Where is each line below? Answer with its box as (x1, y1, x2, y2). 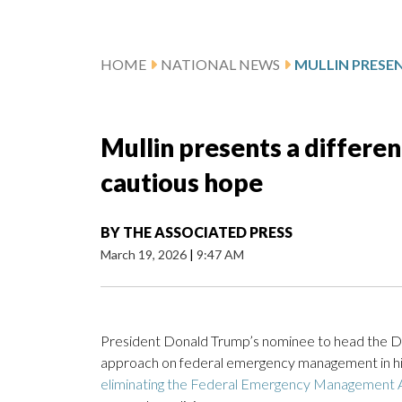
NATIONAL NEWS (161, 56, 280, 74)
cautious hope (100, 167, 263, 198)
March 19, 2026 (100, 247, 189, 263)
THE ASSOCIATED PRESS (123, 223, 293, 241)
